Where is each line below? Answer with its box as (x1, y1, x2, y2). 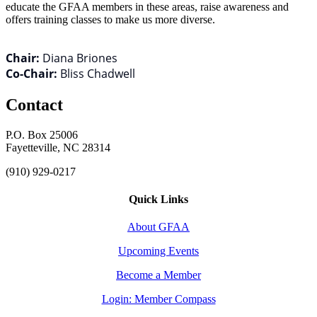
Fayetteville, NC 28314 (6, 141, 110, 154)
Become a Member (116, 269, 201, 282)
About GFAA (127, 221, 190, 234)
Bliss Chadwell (60, 65, 135, 81)
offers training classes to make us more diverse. (6, 13, 218, 25)
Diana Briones (40, 50, 117, 66)
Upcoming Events (118, 245, 199, 258)
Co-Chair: (6, 65, 60, 81)
